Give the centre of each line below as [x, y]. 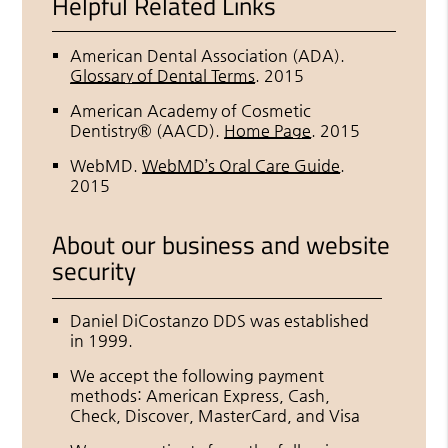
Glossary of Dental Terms [163, 75]
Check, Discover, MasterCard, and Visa [215, 415]
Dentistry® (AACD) [143, 130]
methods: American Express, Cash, [200, 395]
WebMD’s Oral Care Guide [241, 165]
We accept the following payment [197, 375]
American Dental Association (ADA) [205, 55]
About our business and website [221, 244]
